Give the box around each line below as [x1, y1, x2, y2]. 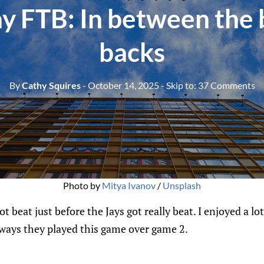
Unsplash [163, 180, 201, 191]
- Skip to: [160, 79, 198, 91]
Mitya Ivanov [102, 180, 156, 191]
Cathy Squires [19, 79, 81, 91]
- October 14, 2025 [82, 79, 159, 91]
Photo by [63, 180, 102, 191]
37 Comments [197, 79, 255, 91]
